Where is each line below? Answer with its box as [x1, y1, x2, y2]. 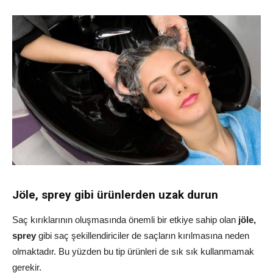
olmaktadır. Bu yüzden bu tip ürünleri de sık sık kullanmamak [12, 246, 254, 257]
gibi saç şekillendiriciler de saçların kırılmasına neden [36, 230, 249, 241]
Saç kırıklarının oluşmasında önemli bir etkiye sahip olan [12, 214, 238, 225]
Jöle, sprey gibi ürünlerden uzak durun [12, 188, 218, 202]
